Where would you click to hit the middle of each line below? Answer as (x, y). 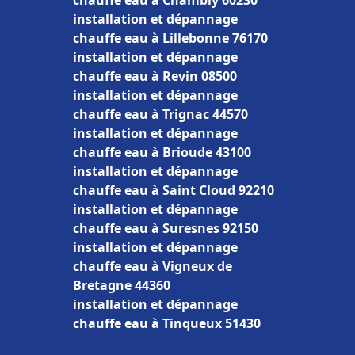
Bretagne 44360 (122, 285)
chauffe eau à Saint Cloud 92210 (174, 190)
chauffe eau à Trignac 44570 (160, 114)
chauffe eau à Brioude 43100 (162, 152)
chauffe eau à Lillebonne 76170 (170, 38)
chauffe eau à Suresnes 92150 (166, 228)
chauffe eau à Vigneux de (153, 266)
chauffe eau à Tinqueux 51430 (167, 323)
